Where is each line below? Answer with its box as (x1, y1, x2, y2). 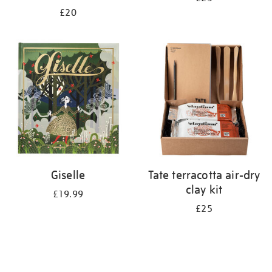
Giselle (50, 168, 86, 182)
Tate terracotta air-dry (148, 168, 260, 182)
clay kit (185, 182, 223, 197)
